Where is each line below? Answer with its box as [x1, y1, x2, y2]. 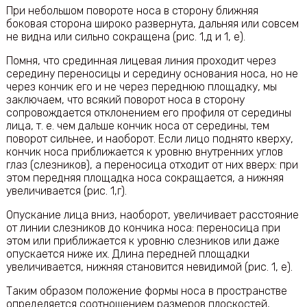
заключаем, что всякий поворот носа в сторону [5, 93, 245, 106]
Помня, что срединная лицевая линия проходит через [5, 54, 276, 67]
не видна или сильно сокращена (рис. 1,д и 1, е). [5, 30, 245, 43]
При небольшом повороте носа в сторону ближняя [5, 4, 258, 17]
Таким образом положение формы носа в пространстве [5, 284, 287, 297]
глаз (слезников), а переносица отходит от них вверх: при [5, 158, 298, 171]
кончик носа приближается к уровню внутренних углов [5, 145, 283, 158]
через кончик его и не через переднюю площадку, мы [5, 80, 277, 93]
